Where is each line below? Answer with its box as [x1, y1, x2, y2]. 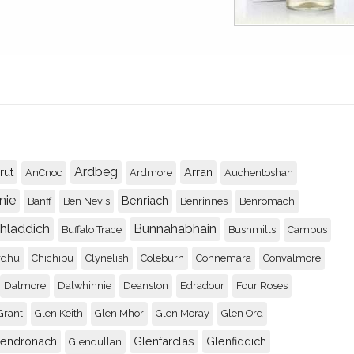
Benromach [239, 194, 295, 207]
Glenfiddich [206, 333, 266, 348]
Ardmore [130, 166, 172, 179]
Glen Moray [156, 307, 209, 319]
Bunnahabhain [134, 220, 217, 236]
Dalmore [4, 279, 46, 292]
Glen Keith [35, 307, 83, 319]
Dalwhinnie [58, 279, 111, 292]
